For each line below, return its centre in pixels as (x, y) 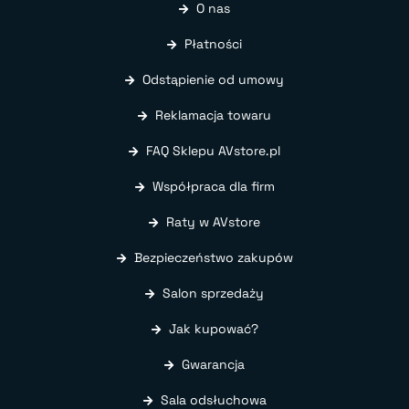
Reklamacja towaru (213, 115)
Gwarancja (213, 364)
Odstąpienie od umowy (213, 79)
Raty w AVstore (213, 221)
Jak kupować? (213, 328)
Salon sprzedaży (213, 293)
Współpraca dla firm (213, 186)
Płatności (213, 43)
